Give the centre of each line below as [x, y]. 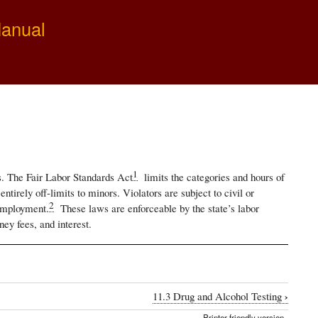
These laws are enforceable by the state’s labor [156, 208]
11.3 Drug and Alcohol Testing [219, 296]
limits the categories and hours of [211, 176]
